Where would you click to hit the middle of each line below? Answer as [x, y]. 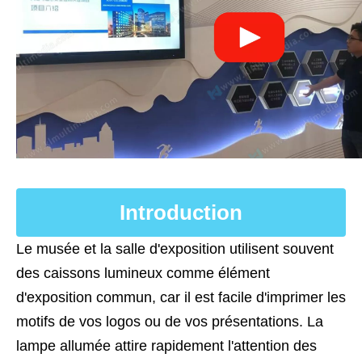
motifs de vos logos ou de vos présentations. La [170, 322]
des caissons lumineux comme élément [143, 273]
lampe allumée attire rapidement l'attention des [166, 346]
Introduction [181, 213]
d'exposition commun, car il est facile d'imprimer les [181, 297]
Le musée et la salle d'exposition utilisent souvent [175, 249]
